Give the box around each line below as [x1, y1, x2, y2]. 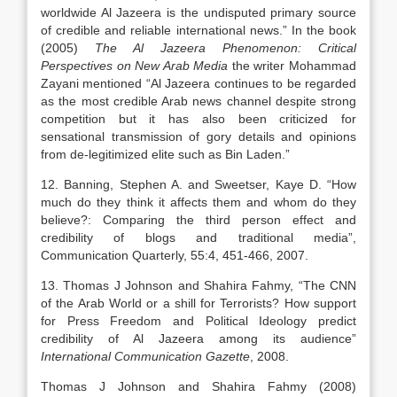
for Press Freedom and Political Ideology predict [41, 314, 356, 328]
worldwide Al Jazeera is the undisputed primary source [41, 5, 356, 19]
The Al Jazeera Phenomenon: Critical [95, 41, 356, 55]
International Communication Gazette [41, 349, 250, 363]
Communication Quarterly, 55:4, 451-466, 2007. [41, 248, 308, 262]
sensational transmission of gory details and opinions [41, 129, 356, 144]
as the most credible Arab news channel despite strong [41, 94, 356, 108]
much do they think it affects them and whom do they [41, 195, 356, 209]
